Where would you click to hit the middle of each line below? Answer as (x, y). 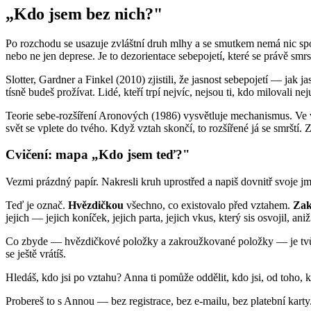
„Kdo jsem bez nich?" (84, 14)
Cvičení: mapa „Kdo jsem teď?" (98, 155)
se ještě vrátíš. (36, 254)
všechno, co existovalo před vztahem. (208, 205)
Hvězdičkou (96, 205)
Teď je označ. (37, 205)
